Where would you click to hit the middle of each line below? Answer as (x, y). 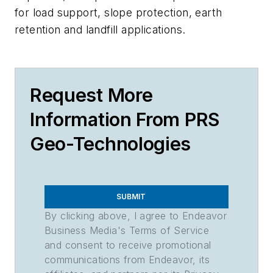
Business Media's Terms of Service (127, 230)
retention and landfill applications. (100, 29)
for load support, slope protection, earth (119, 12)
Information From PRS (125, 119)
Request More (91, 95)
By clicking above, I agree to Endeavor (136, 215)
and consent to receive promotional (128, 245)
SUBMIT (131, 196)
